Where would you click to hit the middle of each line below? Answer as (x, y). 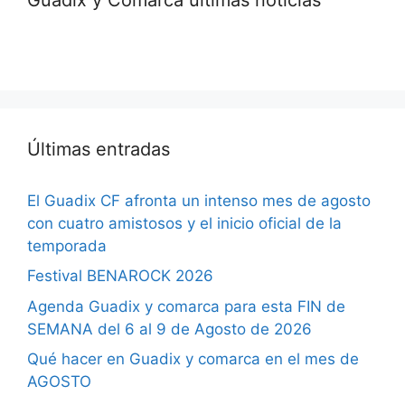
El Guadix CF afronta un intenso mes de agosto (199, 200)
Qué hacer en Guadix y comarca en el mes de (193, 359)
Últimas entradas (99, 149)
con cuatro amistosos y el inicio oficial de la (184, 223)
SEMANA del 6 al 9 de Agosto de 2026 (170, 329)
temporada (67, 245)
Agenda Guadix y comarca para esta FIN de (186, 306)
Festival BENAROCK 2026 (120, 276)
